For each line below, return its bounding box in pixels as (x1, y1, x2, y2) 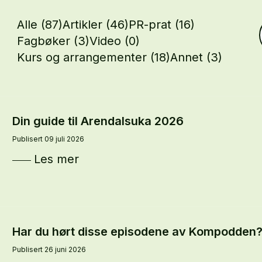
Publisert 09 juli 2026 (12, 135, 84, 143)
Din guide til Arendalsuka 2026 (12, 114, 184, 128)
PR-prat (129, 18, 175, 32)
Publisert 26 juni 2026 (12, 245, 86, 254)
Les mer (33, 152, 79, 166)
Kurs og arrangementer (17, 50, 151, 64)
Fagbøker (17, 34, 74, 48)
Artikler (63, 18, 106, 32)
